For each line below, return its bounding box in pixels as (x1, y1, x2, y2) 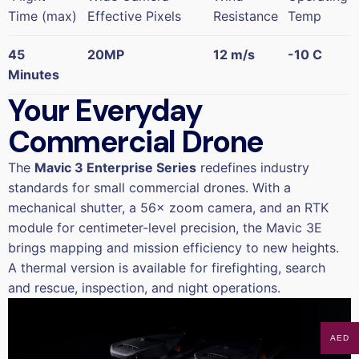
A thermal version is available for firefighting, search (8, 260, 325, 276)
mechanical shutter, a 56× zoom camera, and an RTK (8, 200, 329, 216)
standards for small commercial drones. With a (8, 179, 291, 196)
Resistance (213, 8, 278, 25)
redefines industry (196, 159, 309, 176)
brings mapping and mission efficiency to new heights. (8, 240, 339, 256)
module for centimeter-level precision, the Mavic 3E (8, 220, 322, 236)
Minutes (8, 67, 59, 83)
